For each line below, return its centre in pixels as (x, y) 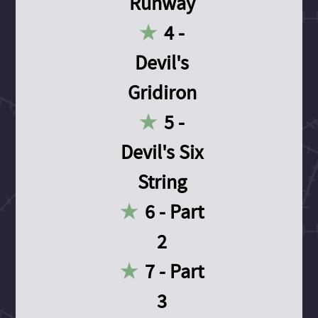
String (162, 182)
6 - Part (175, 212)
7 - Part (175, 271)
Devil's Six (162, 152)
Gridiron (162, 92)
